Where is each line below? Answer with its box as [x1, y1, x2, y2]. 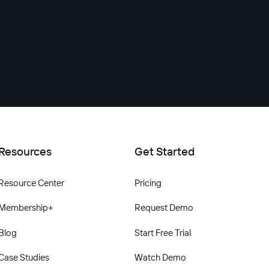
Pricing [134, 177, 162, 189]
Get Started [134, 144, 195, 159]
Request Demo [134, 202, 193, 213]
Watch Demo [134, 252, 186, 263]
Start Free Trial [134, 226, 191, 238]
